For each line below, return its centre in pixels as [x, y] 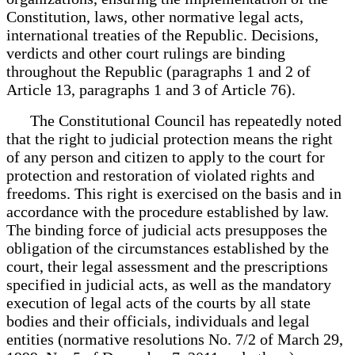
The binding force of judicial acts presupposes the [167, 229]
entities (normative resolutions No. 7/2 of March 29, [175, 339]
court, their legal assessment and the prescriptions [167, 266]
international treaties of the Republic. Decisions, [162, 34]
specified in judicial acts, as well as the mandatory [169, 284]
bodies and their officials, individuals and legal [158, 321]
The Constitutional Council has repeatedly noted [174, 120]
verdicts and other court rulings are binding [146, 53]
